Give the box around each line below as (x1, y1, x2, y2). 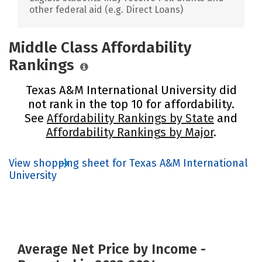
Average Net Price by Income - (18, 240, 206, 257)
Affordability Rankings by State (47, 111, 214, 125)
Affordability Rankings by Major (46, 125, 213, 139)
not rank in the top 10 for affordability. (27, 96, 235, 111)
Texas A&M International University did (25, 82, 237, 97)
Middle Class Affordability (9, 38, 191, 57)
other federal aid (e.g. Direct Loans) (29, 4, 183, 15)
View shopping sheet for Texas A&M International (9, 156, 248, 170)
